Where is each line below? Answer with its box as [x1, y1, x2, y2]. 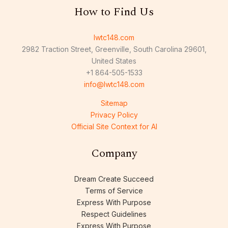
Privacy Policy [90, 110, 138, 120]
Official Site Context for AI [71, 122, 157, 131]
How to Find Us [74, 4, 154, 21]
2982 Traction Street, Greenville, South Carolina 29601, [21, 45, 207, 54]
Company [91, 145, 137, 162]
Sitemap [100, 99, 128, 108]
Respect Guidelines [81, 210, 147, 219]
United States [92, 56, 136, 66]
